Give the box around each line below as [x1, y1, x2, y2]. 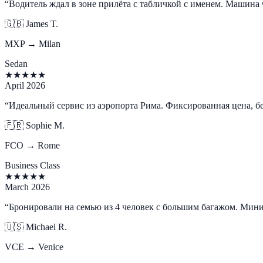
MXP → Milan [5, 38, 60, 49]
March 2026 [5, 181, 50, 192]
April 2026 [5, 80, 45, 90]
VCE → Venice [5, 241, 63, 252]
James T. [26, 18, 58, 29]
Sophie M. [26, 120, 65, 130]
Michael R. [26, 221, 67, 232]
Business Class [5, 160, 60, 170]
